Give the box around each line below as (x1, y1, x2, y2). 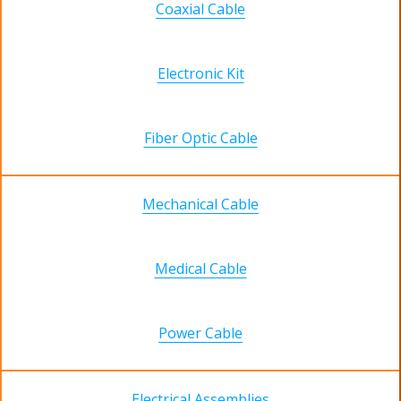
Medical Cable (154, 259, 247, 279)
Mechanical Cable (142, 194, 259, 215)
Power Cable (158, 323, 243, 344)
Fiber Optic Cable (143, 128, 258, 149)
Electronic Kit (157, 64, 244, 84)
